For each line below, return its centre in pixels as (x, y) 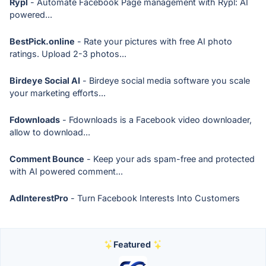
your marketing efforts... (58, 93)
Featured (132, 244)
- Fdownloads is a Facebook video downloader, (156, 120)
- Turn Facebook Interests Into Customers (154, 198)
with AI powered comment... (66, 171)
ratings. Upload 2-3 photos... (68, 54)
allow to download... (50, 132)
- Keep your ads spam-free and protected (170, 159)
